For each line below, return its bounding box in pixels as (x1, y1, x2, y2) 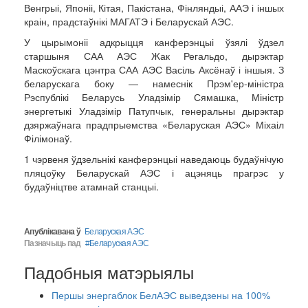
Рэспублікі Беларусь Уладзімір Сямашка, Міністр (24, 90, 284, 104)
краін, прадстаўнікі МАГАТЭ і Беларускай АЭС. (24, 14, 234, 28)
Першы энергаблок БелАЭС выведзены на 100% (52, 288, 270, 302)
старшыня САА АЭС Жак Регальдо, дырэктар (24, 49, 284, 63)
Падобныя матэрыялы (24, 260, 194, 284)
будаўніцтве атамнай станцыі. (24, 179, 159, 193)
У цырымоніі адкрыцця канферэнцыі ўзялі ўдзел (24, 35, 284, 49)
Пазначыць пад (24, 239, 81, 248)
